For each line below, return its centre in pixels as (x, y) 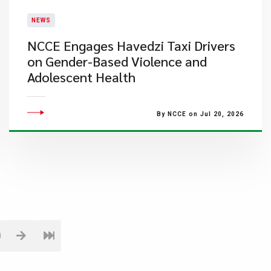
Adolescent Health (81, 77)
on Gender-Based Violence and (117, 61)
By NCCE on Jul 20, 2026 (200, 114)
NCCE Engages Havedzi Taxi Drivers (131, 45)
